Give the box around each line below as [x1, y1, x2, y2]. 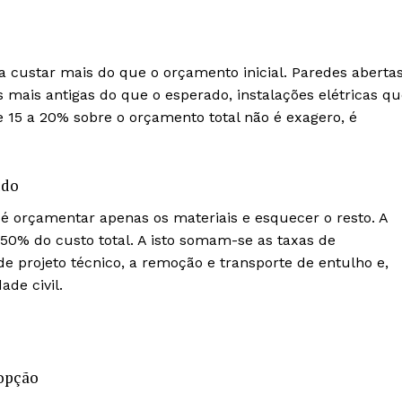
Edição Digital [170, 374, 259, 390]
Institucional [170, 295, 329, 328]
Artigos [170, 346, 216, 363]
